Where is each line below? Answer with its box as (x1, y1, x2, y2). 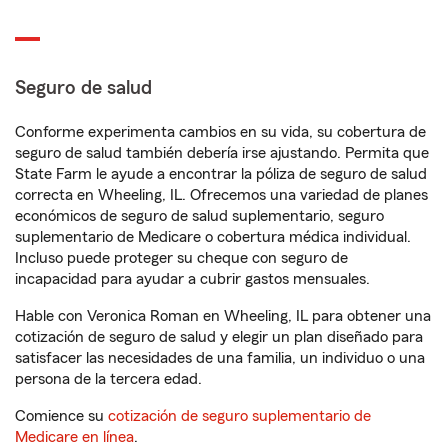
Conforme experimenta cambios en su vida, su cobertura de (15, 124, 426, 140)
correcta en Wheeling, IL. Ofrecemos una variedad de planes (15, 187, 428, 203)
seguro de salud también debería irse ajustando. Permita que (15, 145, 429, 161)
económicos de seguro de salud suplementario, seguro (15, 208, 384, 224)
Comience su (15, 408, 108, 424)
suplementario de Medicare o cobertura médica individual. (15, 229, 411, 245)
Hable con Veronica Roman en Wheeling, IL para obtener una (15, 308, 431, 324)
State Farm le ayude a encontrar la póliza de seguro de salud (15, 166, 427, 182)
